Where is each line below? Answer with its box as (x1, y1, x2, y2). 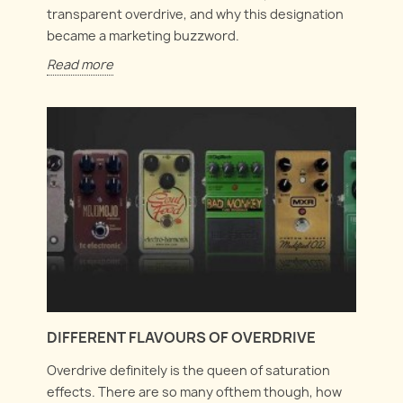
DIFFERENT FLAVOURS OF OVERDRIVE (47, 327, 317, 348)
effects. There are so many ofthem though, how (47, 383, 343, 401)
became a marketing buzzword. (47, 26, 240, 44)
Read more (47, 55, 114, 73)
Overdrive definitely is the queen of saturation (47, 362, 331, 380)
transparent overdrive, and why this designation (47, 4, 345, 22)
